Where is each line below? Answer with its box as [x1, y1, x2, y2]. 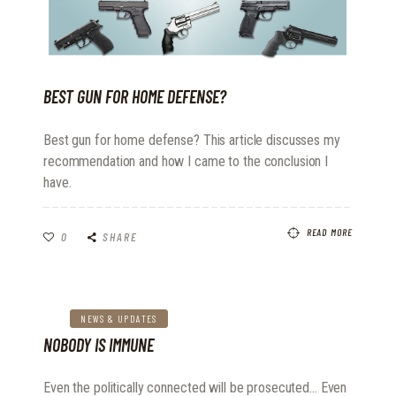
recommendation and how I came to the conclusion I [43, 152, 329, 170]
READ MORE [306, 226, 354, 239]
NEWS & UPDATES [80, 312, 157, 324]
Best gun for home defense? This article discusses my [43, 131, 340, 148]
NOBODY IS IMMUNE [43, 334, 154, 356]
